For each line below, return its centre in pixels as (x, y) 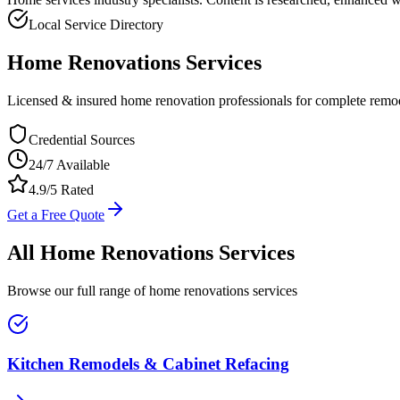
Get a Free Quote (56, 214)
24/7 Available (69, 164)
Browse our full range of (78, 290)
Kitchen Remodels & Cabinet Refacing (148, 364)
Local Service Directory (96, 25)
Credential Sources (82, 139)
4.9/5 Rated (61, 189)
